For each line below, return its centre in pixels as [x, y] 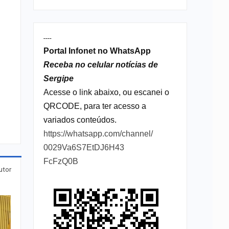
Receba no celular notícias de [100, 65]
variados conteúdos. [80, 120]
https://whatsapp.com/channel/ [98, 134]
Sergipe [58, 79]
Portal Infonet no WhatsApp [97, 51]
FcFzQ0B [61, 162]
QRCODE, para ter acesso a [95, 106]
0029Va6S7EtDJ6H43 [84, 148]
